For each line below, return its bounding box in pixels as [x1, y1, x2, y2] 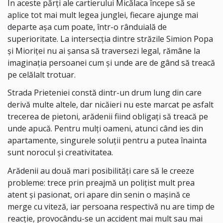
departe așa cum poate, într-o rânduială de [7, 21, 167, 32]
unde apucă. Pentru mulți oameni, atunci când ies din [7, 123, 203, 134]
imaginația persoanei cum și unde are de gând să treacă [7, 57, 215, 68]
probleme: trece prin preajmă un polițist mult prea [7, 177, 195, 189]
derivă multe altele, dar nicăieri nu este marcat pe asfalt [7, 99, 214, 111]
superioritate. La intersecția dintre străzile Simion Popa [7, 33, 213, 44]
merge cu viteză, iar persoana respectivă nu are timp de [7, 201, 215, 213]
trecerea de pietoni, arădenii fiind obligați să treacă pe [7, 111, 208, 122]
